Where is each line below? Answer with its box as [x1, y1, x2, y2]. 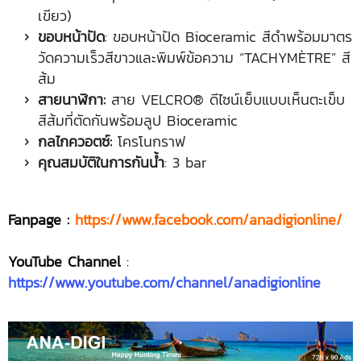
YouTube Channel [8, 250, 121, 272]
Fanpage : [8, 208, 69, 230]
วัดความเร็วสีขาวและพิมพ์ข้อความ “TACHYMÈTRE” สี [38, 46, 351, 68]
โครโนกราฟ [112, 130, 185, 152]
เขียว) [38, 4, 72, 27]
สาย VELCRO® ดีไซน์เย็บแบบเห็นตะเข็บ [106, 88, 345, 110]
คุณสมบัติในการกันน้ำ [38, 151, 164, 173]
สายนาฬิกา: [38, 88, 106, 110]
